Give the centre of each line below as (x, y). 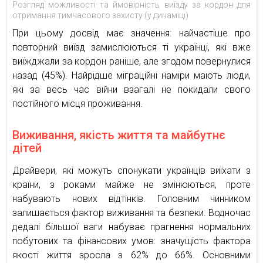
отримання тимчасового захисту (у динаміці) (100, 16)
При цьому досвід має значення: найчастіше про (131, 33)
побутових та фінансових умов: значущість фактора (131, 241)
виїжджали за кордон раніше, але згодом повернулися (131, 62)
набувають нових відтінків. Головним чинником (131, 199)
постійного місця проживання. (77, 104)
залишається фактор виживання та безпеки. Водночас (131, 213)
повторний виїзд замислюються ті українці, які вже (131, 48)
